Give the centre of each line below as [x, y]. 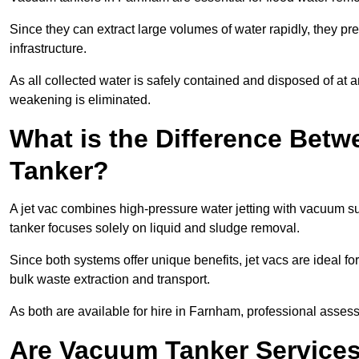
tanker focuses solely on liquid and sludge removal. [155, 228]
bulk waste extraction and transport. [110, 280]
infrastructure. [48, 49]
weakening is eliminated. [80, 100]
